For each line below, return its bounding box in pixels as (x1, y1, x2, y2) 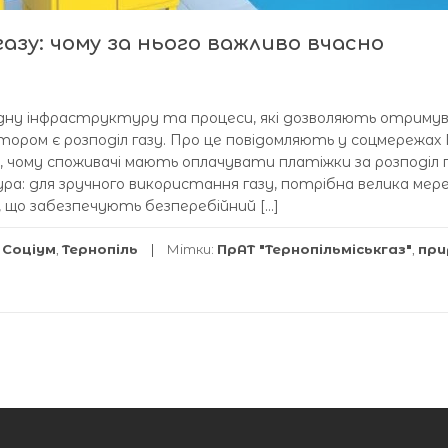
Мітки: (167, 241, 217, 257)
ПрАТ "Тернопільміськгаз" (217, 241, 412, 257)
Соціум (2, 241, 56, 257)
